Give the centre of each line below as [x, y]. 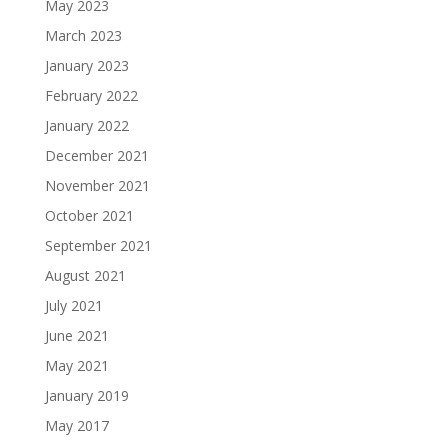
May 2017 [76, 426]
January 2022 [86, 126]
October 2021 [89, 216]
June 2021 [76, 336]
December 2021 [96, 156]
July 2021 [73, 306]
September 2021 [98, 246]
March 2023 [83, 36]
